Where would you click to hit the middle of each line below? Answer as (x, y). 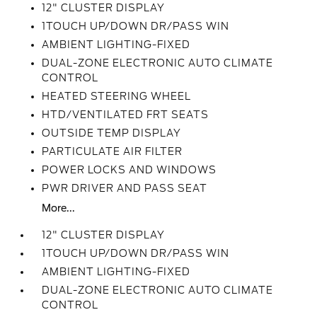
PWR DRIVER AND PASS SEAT (125, 188)
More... (59, 208)
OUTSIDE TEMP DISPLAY (112, 133)
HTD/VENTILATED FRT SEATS (126, 115)
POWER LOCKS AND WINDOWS (129, 170)
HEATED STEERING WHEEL (117, 96)
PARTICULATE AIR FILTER (113, 151)
